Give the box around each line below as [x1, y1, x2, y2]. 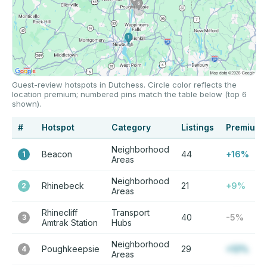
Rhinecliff [42, 207, 77, 218]
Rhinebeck [42, 181, 84, 191]
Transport [111, 207, 150, 218]
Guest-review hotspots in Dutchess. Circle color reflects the [12, 80, 237, 89]
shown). [12, 99, 41, 108]
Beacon [42, 149, 72, 159]
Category [111, 122, 151, 132]
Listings [181, 122, 214, 132]
